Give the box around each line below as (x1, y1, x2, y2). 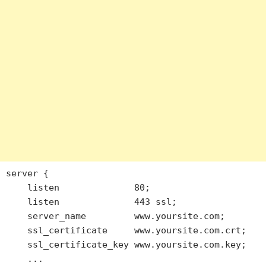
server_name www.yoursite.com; (6, 210, 27, 221)
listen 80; (6, 182, 27, 193)
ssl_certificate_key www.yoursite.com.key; (6, 239, 27, 250)
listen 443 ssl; (6, 196, 27, 207)
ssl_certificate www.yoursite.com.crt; (6, 224, 27, 236)
